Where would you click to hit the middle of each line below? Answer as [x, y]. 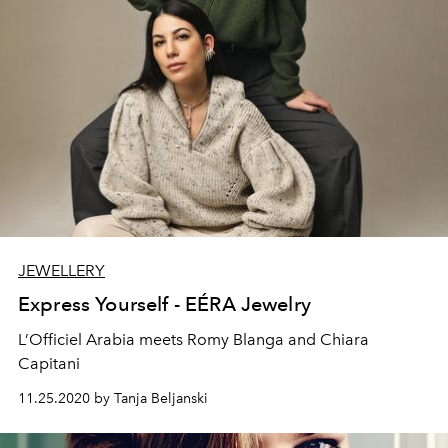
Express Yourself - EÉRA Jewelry [164, 303]
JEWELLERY [61, 270]
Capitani [49, 363]
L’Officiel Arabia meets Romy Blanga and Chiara [193, 339]
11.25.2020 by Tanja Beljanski [113, 398]
